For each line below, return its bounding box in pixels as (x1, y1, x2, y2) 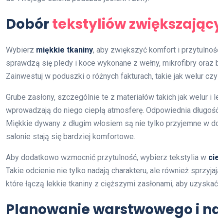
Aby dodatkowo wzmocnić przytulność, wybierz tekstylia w (6, 152, 208, 162)
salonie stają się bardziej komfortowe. (6, 131, 135, 141)
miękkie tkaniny (36, 45, 93, 54)
